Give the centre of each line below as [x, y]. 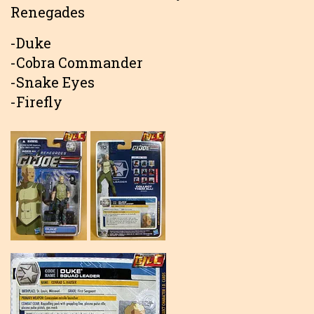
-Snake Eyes [53, 82]
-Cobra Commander [77, 62]
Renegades [48, 12]
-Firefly [36, 101]
